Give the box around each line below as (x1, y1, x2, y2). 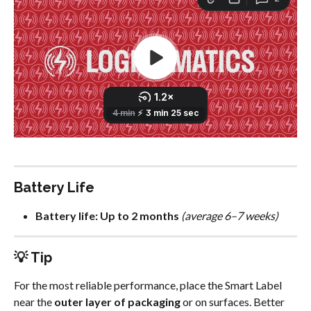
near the (14, 295, 54, 309)
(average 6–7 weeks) (181, 208, 278, 222)
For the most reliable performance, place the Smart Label (14, 278, 284, 292)
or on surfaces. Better (180, 295, 287, 309)
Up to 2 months (100, 208, 179, 222)
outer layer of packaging (54, 295, 180, 309)
